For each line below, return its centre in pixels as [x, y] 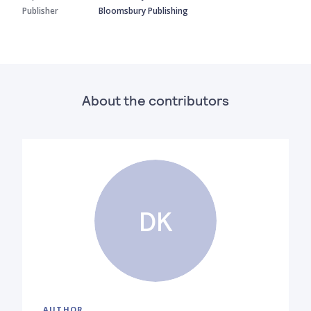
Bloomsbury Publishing [143, 10]
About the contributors [155, 100]
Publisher [40, 10]
